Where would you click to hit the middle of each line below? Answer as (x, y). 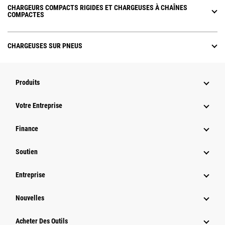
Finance (27, 129)
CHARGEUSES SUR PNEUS (45, 46)
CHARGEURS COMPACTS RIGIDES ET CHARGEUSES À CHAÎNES (97, 8)
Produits (28, 83)
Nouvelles (30, 198)
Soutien (27, 152)
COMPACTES (26, 15)
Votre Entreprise (39, 106)
